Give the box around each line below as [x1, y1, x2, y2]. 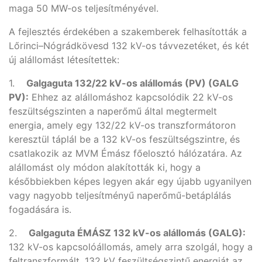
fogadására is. [9, 204, 77, 215]
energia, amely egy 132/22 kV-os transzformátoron [9, 119, 236, 131]
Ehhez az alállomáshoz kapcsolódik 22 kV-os [29, 91, 233, 103]
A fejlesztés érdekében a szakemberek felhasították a [9, 26, 247, 37]
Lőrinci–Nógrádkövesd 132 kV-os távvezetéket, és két [9, 40, 249, 51]
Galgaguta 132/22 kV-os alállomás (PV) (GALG [26, 77, 239, 89]
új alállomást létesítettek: [9, 54, 119, 65]
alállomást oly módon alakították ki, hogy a [9, 161, 201, 173]
